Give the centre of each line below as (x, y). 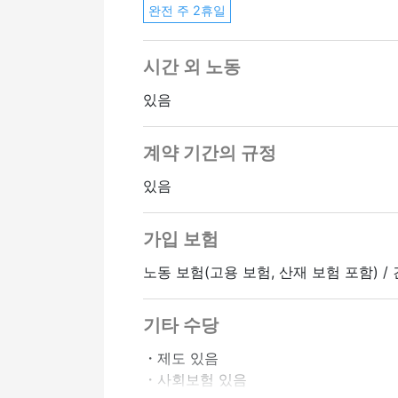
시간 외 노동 (192, 67)
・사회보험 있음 (195, 380)
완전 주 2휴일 (187, 11)
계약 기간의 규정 (210, 153)
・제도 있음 (181, 358)
